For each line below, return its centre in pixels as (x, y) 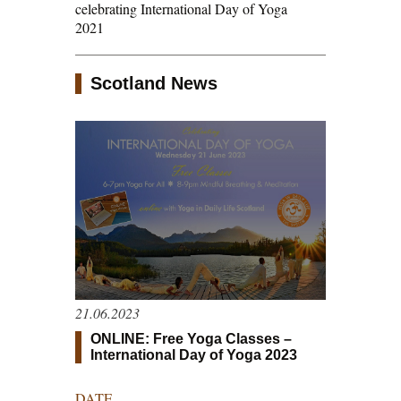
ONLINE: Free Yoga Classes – (191, 339)
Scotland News (154, 83)
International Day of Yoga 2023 (194, 355)
